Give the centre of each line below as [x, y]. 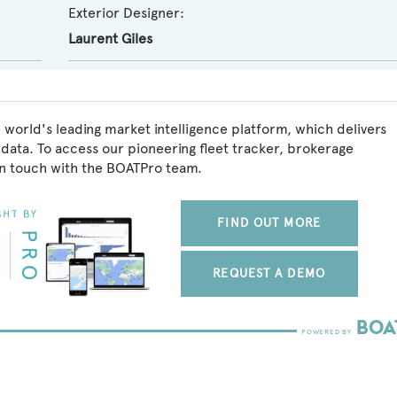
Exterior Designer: [126, 13]
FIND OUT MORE [269, 223]
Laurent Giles [110, 39]
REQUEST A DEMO [269, 273]
